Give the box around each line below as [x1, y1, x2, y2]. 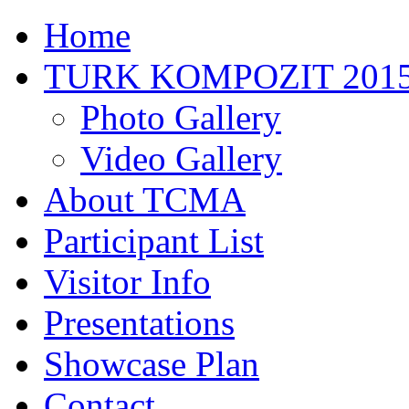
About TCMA [44, 180, 246, 219]
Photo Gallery [80, 98, 281, 137]
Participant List [44, 221, 264, 260]
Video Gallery [80, 139, 282, 178]
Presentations [44, 303, 235, 342]
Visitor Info [44, 262, 211, 301]
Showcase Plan [44, 344, 259, 383]
